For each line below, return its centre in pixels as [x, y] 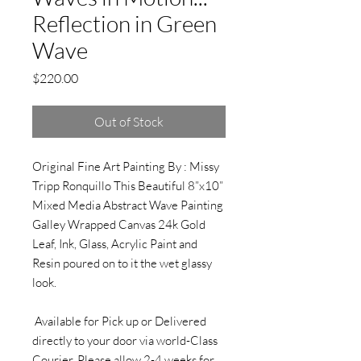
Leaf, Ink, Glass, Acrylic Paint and [115, 244]
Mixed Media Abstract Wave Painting [128, 205]
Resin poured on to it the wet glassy [122, 263]
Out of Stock [129, 122]
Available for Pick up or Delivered [119, 321]
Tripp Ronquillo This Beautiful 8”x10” [128, 186]
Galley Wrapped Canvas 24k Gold [119, 224]
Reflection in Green [124, 23]
